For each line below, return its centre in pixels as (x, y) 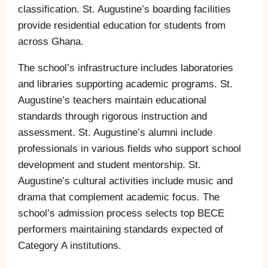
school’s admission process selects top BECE (121, 213)
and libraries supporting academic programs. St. (125, 84)
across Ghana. (51, 41)
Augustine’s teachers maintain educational (112, 100)
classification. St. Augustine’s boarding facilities (124, 9)
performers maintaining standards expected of (121, 229)
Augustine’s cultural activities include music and (125, 181)
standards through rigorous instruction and (112, 116)
